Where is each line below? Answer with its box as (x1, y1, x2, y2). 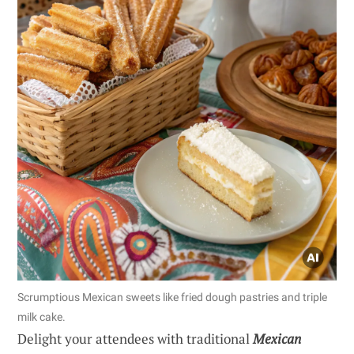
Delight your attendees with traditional (17, 330, 253, 348)
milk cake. (17, 311, 66, 324)
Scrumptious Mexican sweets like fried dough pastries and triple (17, 291, 327, 304)
